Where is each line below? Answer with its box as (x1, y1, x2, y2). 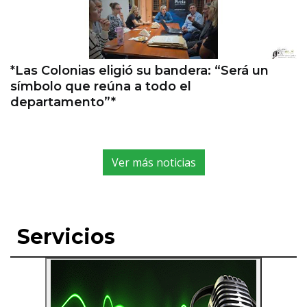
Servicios (17, 224, 115, 250)
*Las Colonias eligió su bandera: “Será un (10, 63, 269, 79)
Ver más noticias (111, 155, 196, 171)
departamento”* (10, 95, 116, 110)
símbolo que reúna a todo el (10, 79, 191, 95)
